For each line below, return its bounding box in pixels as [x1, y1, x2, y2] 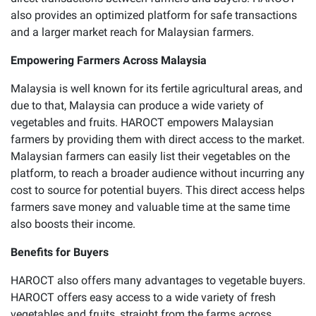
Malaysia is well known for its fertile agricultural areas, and [11, 81, 303, 95]
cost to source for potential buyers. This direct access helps [11, 183, 305, 197]
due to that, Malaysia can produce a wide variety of [11, 98, 264, 112]
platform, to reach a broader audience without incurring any [11, 166, 305, 180]
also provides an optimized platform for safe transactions [11, 8, 297, 22]
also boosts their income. [11, 217, 135, 231]
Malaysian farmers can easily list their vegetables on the [11, 149, 290, 163]
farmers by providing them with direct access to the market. [11, 132, 305, 146]
